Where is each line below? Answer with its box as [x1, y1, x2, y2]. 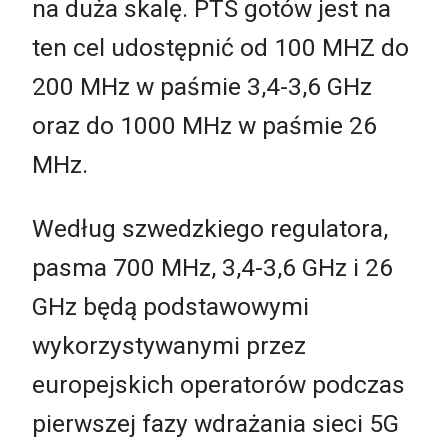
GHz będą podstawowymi [32, 291, 309, 321]
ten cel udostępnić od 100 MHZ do [32, 33, 409, 63]
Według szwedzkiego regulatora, [32, 213, 388, 243]
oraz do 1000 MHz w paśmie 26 [32, 111, 377, 141]
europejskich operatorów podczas [32, 369, 405, 399]
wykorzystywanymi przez [32, 330, 306, 360]
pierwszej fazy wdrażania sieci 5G [32, 408, 399, 438]
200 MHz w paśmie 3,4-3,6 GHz [32, 72, 372, 102]
